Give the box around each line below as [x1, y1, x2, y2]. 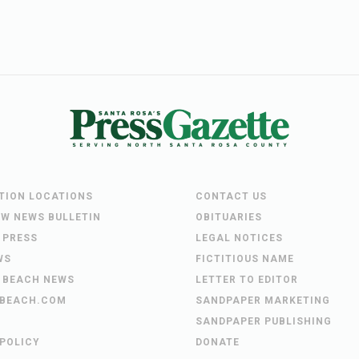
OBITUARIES [196, 211, 262, 223]
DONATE [196, 336, 240, 348]
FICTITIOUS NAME [196, 252, 294, 264]
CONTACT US [196, 190, 267, 202]
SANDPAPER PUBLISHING [196, 315, 332, 327]
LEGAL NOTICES [196, 232, 283, 244]
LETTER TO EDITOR [196, 273, 298, 285]
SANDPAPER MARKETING [196, 294, 330, 306]
